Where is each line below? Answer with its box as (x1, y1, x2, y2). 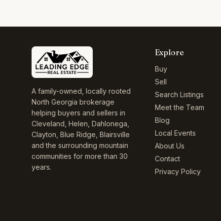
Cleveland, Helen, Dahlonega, (32, 119, 129, 128)
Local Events (154, 129, 196, 137)
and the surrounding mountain (32, 141, 128, 149)
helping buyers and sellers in (32, 109, 125, 117)
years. (32, 163, 51, 171)
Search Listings (154, 90, 204, 99)
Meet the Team (154, 103, 204, 111)
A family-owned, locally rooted (32, 87, 131, 95)
